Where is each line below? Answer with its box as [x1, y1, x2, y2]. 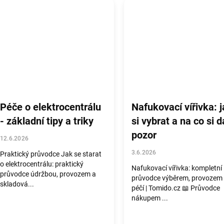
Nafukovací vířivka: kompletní [131, 164, 222, 172]
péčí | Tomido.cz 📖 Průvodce [131, 184, 220, 192]
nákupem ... [131, 194, 168, 202]
